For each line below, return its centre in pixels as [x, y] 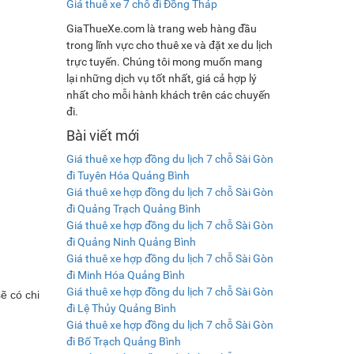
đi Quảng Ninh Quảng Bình [131, 241]
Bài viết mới [102, 135]
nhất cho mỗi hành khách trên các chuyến [168, 94]
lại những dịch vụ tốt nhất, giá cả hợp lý [161, 78]
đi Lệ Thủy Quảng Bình [121, 308]
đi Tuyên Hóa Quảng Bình [128, 175]
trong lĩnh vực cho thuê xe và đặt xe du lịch [169, 45]
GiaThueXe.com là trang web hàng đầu [161, 28]
